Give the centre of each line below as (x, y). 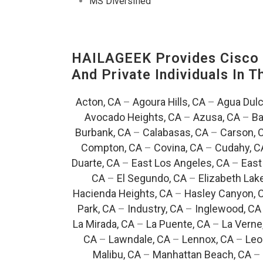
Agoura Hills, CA (169, 102)
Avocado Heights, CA (133, 117)
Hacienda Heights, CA (123, 194)
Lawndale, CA (139, 240)
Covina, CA (178, 148)
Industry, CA (155, 209)
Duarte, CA (96, 163)
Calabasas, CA (176, 133)
